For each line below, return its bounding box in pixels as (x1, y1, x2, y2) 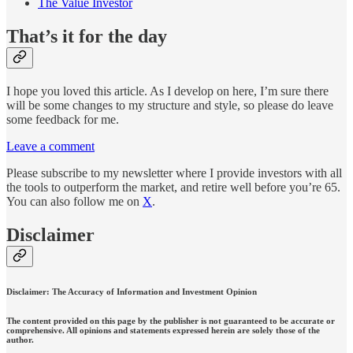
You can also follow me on (6, 195, 143, 208)
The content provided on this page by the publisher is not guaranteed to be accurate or (6, 315, 335, 325)
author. (6, 334, 34, 344)
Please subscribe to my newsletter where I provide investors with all (6, 166, 342, 180)
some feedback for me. (6, 113, 119, 126)
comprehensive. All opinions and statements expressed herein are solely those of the (6, 325, 320, 335)
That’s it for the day (6, 26, 167, 47)
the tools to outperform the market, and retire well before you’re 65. (6, 180, 340, 194)
